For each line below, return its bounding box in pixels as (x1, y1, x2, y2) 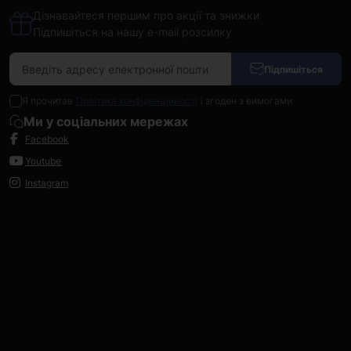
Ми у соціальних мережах (24, 114, 188, 129)
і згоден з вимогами (201, 95, 292, 107)
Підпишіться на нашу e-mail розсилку (33, 25, 232, 38)
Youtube (25, 154, 61, 167)
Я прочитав (22, 95, 73, 107)
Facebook (25, 132, 69, 145)
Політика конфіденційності (76, 95, 197, 107)
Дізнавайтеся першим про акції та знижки (33, 9, 259, 22)
